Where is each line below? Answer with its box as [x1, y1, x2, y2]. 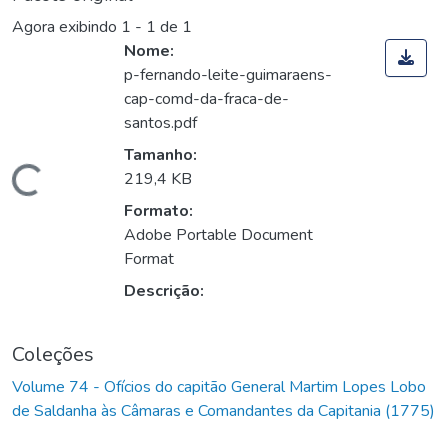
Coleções [12, 341, 94, 369]
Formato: [124, 200, 193, 223]
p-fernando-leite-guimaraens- [124, 64, 332, 87]
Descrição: [124, 280, 204, 303]
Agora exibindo [12, 16, 121, 39]
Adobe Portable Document [124, 224, 313, 247]
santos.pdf [124, 112, 197, 135]
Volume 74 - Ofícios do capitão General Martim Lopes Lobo [12, 376, 426, 399]
